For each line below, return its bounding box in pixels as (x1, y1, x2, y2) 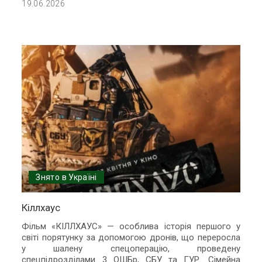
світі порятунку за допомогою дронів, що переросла (22, 232, 240, 243)
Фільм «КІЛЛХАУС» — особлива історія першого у (22, 221, 240, 232)
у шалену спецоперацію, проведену (22, 243, 240, 254)
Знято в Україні (36, 173, 97, 182)
